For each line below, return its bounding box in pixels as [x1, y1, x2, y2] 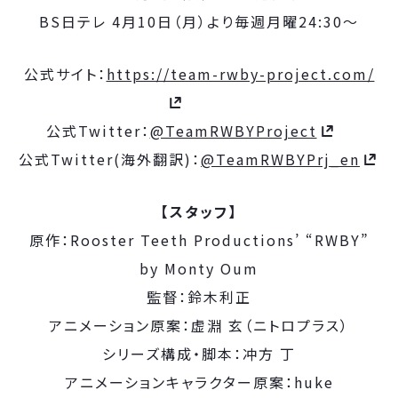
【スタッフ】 [161, 201, 237, 222]
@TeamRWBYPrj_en [201, 148, 360, 170]
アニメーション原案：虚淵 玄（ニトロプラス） [49, 314, 349, 336]
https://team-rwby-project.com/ [106, 63, 375, 84]
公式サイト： [23, 63, 107, 84]
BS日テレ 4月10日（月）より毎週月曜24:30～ [39, 11, 359, 32]
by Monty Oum [139, 258, 259, 279]
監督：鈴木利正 [147, 286, 251, 307]
